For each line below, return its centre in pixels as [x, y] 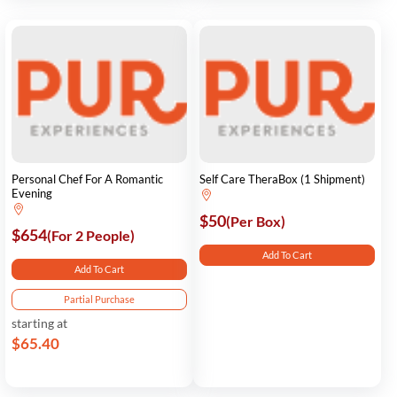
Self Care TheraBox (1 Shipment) [283, 179]
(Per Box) [256, 221]
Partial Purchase [100, 299]
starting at [39, 323]
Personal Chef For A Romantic [87, 179]
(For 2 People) [91, 235]
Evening [32, 193]
